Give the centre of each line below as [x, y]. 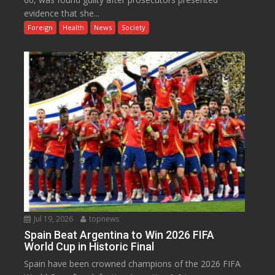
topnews [103, 219]
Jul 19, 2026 [53, 219]
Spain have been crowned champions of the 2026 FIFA [133, 264]
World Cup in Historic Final [89, 247]
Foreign [41, 28]
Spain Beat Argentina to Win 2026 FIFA [119, 235]
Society [134, 28]
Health [74, 28]
